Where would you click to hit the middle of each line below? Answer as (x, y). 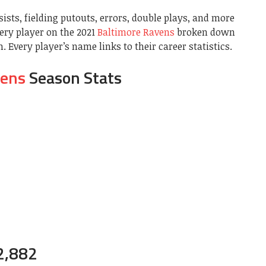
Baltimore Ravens (136, 32)
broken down (205, 32)
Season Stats (74, 77)
